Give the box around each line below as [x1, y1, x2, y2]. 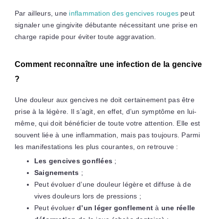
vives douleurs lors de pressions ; [34, 192, 142, 200]
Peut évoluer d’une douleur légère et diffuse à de [34, 180, 191, 188]
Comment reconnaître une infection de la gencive [14, 60, 202, 68]
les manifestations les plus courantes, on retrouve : [14, 142, 178, 151]
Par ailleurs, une [14, 9, 69, 17]
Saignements [34, 168, 79, 176]
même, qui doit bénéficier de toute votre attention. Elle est [14, 119, 200, 127]
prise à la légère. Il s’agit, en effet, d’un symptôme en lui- [14, 107, 197, 115]
